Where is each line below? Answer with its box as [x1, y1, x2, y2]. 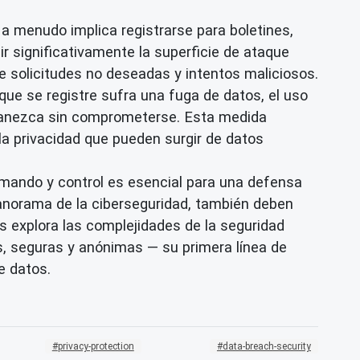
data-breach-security [222, 340, 311, 352]
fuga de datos [169, 86, 261, 104]
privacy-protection [57, 340, 134, 352]
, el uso [261, 86, 308, 104]
